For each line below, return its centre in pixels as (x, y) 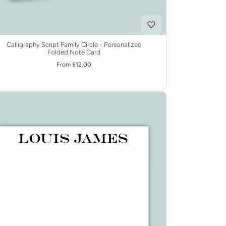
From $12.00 (74, 65)
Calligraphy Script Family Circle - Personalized (74, 45)
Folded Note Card (74, 52)
